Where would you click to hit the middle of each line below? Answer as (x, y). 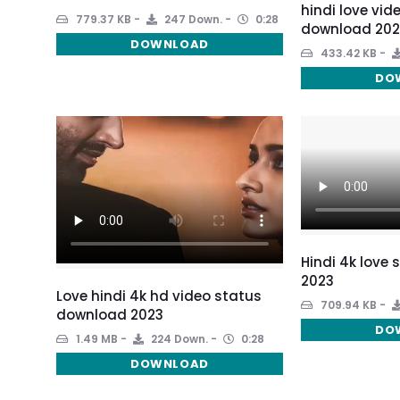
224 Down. (178, 338)
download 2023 (110, 314)
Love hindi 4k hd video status (159, 296)
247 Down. (192, 19)
